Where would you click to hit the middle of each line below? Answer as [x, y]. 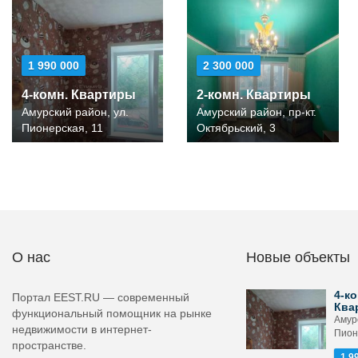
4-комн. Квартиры [79, 95]
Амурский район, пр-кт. [257, 112]
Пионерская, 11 [62, 128]
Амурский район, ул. [75, 112]
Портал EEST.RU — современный [101, 297]
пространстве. [49, 345]
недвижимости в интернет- [82, 329]
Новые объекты [298, 257]
